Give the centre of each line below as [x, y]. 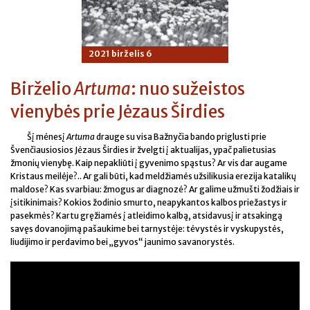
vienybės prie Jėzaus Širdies [118, 112]
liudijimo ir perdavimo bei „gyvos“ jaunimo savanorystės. [122, 242]
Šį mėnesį [47, 137]
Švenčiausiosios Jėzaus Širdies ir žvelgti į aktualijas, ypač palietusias [143, 150]
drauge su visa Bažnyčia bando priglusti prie [181, 137]
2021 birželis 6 [120, 54]
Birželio [42, 89]
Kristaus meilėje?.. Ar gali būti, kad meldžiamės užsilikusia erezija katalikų [153, 176]
